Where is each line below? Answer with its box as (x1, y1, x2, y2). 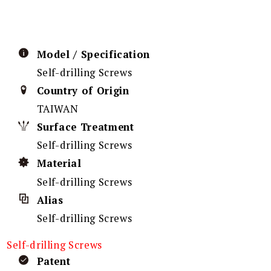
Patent (36, 254, 71, 268)
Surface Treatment (36, 120, 134, 134)
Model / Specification (36, 47, 150, 61)
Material (36, 156, 82, 170)
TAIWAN (36, 102, 79, 116)
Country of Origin (36, 83, 129, 97)
